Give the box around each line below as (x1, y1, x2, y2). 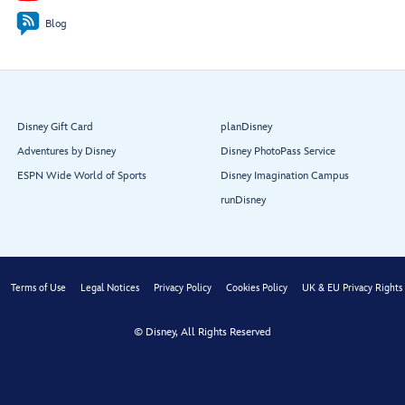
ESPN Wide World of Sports (17, 169, 146, 184)
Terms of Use (11, 282, 66, 295)
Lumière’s (171, 244, 230, 262)
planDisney (221, 120, 272, 135)
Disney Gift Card (17, 120, 93, 135)
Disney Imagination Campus (221, 169, 349, 184)
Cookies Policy (226, 282, 287, 295)
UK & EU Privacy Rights (302, 282, 402, 295)
